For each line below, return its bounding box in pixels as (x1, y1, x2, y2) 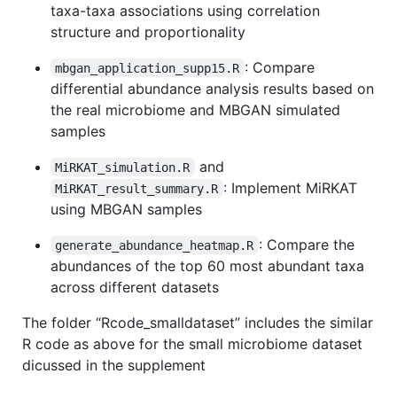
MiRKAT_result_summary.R (55, 181, 219, 196)
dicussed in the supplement (22, 355, 206, 374)
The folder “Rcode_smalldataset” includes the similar (22, 313, 373, 331)
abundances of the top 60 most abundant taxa (51, 256, 364, 275)
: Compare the (258, 235, 359, 253)
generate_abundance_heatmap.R (55, 237, 254, 253)
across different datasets (51, 277, 219, 296)
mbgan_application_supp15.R (55, 60, 240, 75)
